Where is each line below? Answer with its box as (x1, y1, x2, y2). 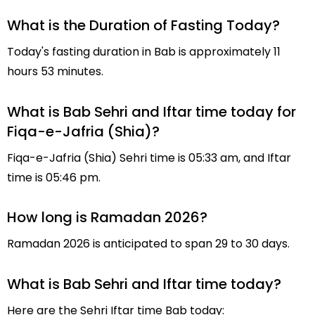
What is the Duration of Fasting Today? (7, 15, 280, 35)
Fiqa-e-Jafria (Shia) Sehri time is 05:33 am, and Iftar (7, 149, 291, 166)
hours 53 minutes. (7, 63, 103, 79)
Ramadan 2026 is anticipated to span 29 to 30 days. (7, 236, 290, 252)
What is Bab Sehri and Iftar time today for (7, 101, 296, 122)
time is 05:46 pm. (7, 169, 101, 186)
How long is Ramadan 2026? (7, 207, 207, 228)
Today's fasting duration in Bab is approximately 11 (7, 43, 281, 60)
